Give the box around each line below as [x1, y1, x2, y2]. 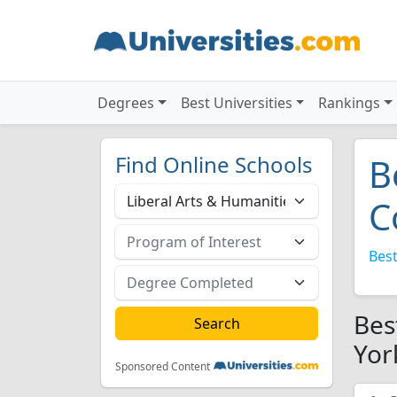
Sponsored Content [115, 359, 210, 374]
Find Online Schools [115, 150, 313, 179]
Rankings [318, 93, 381, 113]
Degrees [97, 93, 154, 113]
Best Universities [180, 93, 292, 113]
